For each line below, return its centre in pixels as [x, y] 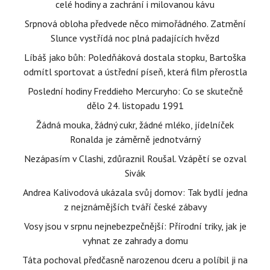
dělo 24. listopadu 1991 [135, 105]
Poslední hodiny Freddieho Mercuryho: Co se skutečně [135, 91]
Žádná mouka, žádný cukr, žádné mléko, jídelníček [135, 125]
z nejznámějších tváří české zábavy [135, 207]
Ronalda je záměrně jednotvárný [135, 139]
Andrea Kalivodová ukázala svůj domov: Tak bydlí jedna [135, 192]
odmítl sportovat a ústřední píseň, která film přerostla [135, 72]
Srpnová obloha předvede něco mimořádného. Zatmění [135, 24]
